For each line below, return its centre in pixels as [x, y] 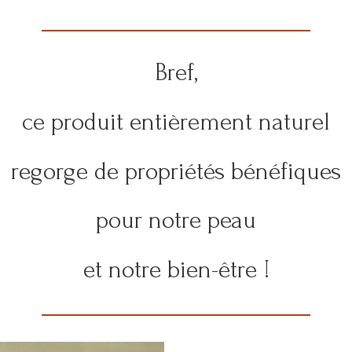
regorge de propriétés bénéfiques [176, 171]
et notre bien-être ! [176, 270]
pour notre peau [176, 221]
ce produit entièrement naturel [176, 122]
